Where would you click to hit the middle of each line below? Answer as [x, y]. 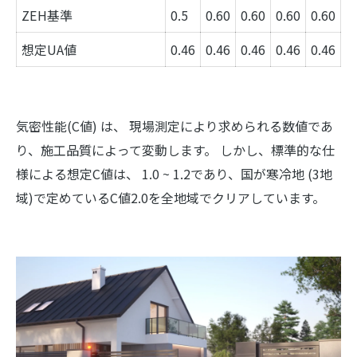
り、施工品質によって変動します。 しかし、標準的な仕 [175, 149]
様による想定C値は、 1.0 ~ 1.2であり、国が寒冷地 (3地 [174, 173]
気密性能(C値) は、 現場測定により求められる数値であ [175, 126]
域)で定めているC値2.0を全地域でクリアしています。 [171, 197]
